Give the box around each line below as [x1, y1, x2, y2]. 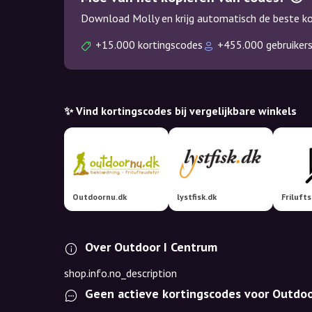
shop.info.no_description [64, 266, 177, 280]
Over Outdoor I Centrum [85, 239, 217, 255]
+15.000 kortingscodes [95, 38, 203, 52]
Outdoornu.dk [72, 192, 127, 202]
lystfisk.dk [177, 192, 217, 202]
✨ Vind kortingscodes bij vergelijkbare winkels [64, 104, 297, 118]
